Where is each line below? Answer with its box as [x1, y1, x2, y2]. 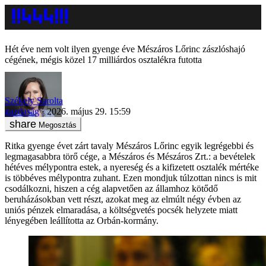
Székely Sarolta [5, 95, 63, 106]
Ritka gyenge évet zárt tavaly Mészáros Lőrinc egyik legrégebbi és [5, 140, 254, 151]
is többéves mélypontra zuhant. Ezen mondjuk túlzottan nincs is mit [5, 172, 256, 183]
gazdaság [5, 106, 39, 116]
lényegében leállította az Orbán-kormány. [5, 215, 159, 226]
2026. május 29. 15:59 [47, 106, 131, 116]
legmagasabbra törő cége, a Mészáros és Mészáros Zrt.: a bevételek [5, 151, 255, 161]
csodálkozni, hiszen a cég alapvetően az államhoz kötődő [5, 183, 218, 194]
